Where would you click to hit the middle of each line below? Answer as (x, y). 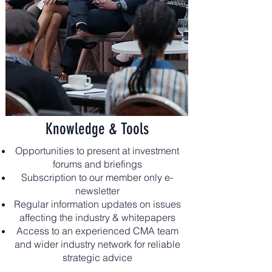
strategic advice (97, 257)
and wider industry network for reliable (97, 244)
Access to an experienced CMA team (97, 231)
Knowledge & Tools (97, 129)
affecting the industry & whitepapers (97, 217)
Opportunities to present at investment (97, 151)
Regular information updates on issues (97, 204)
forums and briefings (97, 164)
